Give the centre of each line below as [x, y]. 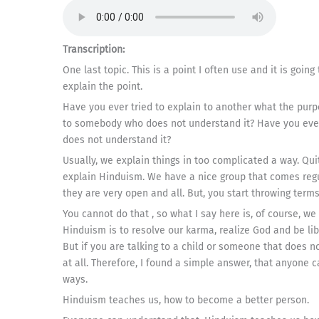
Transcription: [94, 49]
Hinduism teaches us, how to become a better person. [186, 300]
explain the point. [103, 87]
